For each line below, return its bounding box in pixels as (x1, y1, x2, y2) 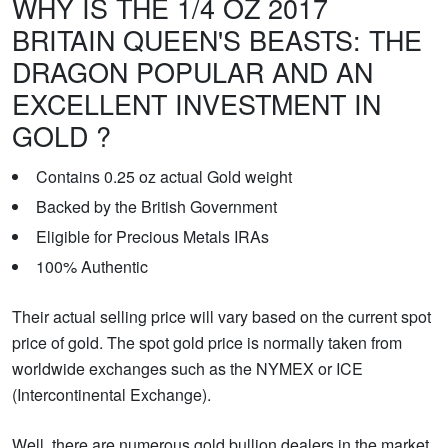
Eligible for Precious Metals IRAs (36, 224, 269, 248)
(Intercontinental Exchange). (12, 382, 211, 406)
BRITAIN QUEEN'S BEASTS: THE (12, 19, 422, 59)
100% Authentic (36, 254, 148, 278)
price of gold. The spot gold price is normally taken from (12, 330, 402, 354)
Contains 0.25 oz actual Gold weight (36, 164, 292, 188)
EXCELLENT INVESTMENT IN (12, 83, 381, 123)
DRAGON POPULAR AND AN (12, 51, 373, 91)
